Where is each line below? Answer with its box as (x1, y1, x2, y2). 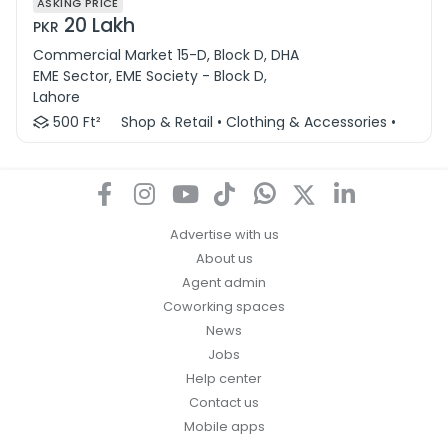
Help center (186, 370, 262, 388)
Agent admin (182, 274, 266, 292)
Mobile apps (183, 418, 265, 436)
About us (195, 250, 253, 268)
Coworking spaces (163, 298, 285, 316)
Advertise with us (169, 226, 279, 244)
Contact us (189, 394, 259, 412)
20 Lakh (64, 12, 135, 40)
